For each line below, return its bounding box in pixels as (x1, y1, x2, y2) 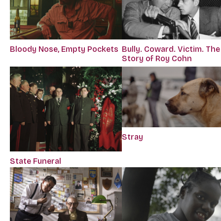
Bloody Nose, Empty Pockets (10, 44, 118, 54)
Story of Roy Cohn (122, 53, 192, 63)
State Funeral (10, 156, 61, 166)
